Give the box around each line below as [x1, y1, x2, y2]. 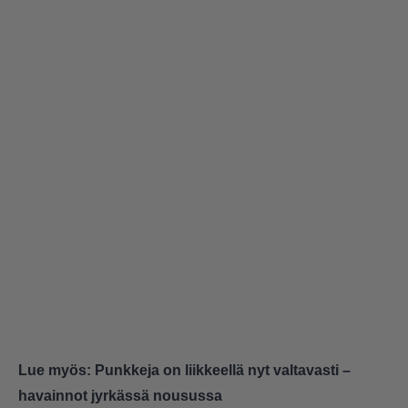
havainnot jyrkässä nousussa [18, 388, 222, 404]
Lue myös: [18, 362, 95, 379]
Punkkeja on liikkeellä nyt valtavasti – [95, 362, 351, 379]
